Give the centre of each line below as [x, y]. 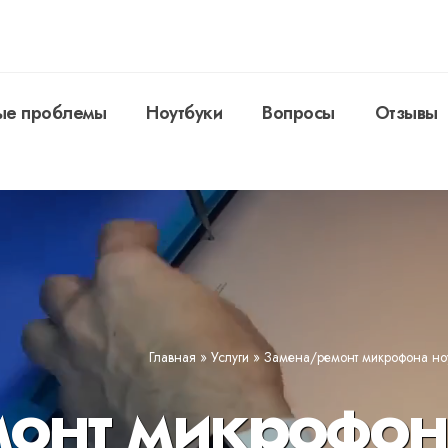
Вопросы [298, 113]
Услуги [230, 357]
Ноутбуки [184, 113]
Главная [172, 357]
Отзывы [406, 113]
